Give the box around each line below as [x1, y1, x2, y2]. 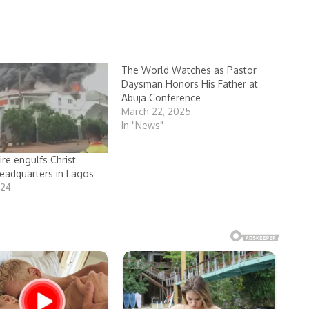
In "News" [121, 119, 164, 131]
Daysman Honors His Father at [121, 78, 259, 90]
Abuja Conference [121, 92, 201, 103]
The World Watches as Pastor [121, 64, 257, 76]
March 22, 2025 [121, 106, 192, 117]
